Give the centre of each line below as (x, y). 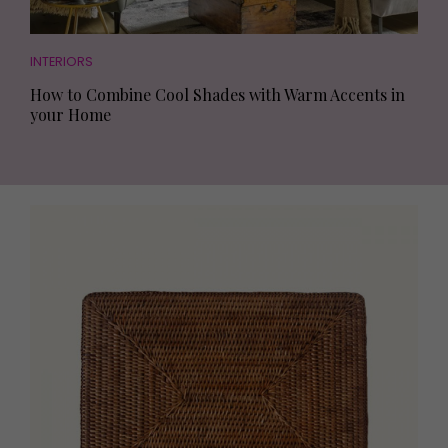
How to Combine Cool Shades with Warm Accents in (217, 94)
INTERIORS (61, 61)
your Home (70, 114)
